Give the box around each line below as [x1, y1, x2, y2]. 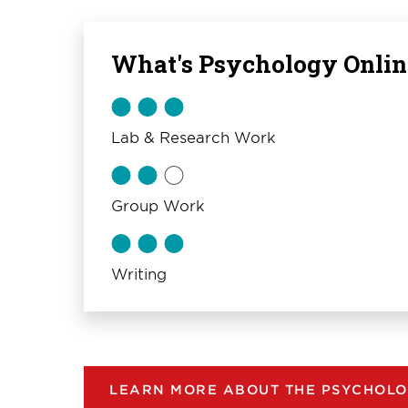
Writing [111, 264, 167, 282]
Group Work [111, 196, 205, 214]
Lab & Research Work [111, 127, 276, 146]
